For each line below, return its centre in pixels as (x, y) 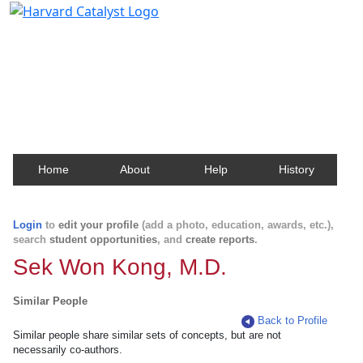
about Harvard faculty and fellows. (125, 76)
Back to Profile (293, 320)
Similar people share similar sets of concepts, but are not (147, 335)
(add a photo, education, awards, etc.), (236, 225)
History (297, 169)
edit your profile (98, 225)
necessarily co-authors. (68, 350)
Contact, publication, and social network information (181, 60)
